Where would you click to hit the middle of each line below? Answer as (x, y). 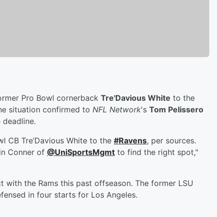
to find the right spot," (156, 152)
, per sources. (171, 140)
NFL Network (117, 109)
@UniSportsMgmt (81, 152)
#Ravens (130, 140)
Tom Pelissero (176, 109)
